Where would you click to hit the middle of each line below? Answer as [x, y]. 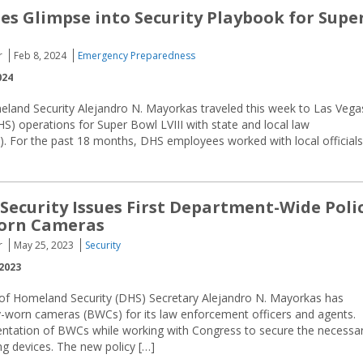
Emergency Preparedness [137, 56]
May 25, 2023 [44, 245]
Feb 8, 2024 [40, 56]
